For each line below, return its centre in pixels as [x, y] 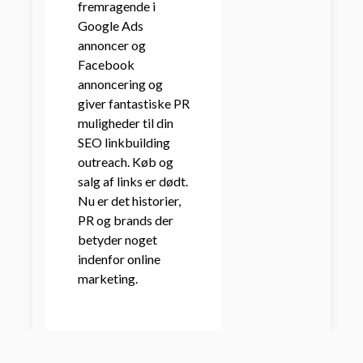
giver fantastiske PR [134, 103]
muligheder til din [126, 123]
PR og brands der [126, 220]
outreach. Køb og [126, 162]
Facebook [106, 64]
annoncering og [120, 84]
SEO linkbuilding [124, 142]
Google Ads [111, 26]
